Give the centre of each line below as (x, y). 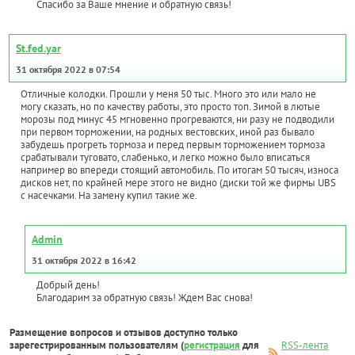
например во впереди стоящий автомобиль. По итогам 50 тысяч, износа (179, 170)
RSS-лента (305, 345)
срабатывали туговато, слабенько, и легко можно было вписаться (165, 158)
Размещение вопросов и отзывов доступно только (124, 333)
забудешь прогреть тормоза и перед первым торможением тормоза (173, 145)
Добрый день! (68, 285)
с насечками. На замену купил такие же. (109, 196)
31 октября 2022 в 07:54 (68, 70)
